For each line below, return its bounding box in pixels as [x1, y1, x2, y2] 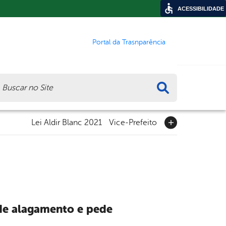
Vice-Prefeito [109, 118, 157, 127]
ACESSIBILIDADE [178, 6, 224, 12]
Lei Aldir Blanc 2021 [31, 118, 102, 127]
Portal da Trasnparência [92, 38, 165, 46]
